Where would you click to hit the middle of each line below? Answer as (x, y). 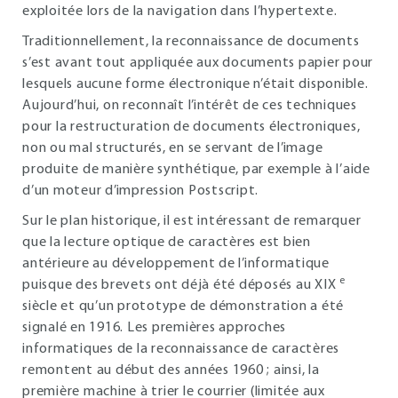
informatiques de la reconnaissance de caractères (181, 349)
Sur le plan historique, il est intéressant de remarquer (192, 221)
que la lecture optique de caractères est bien (167, 243)
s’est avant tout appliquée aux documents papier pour (198, 63)
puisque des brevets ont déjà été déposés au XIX (179, 285)
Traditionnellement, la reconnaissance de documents (191, 42)
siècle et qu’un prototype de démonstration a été (183, 306)
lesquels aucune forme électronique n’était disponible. (195, 84)
